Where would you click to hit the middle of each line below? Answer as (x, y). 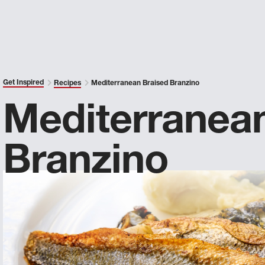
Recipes (68, 83)
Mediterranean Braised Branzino (145, 83)
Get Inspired (24, 83)
